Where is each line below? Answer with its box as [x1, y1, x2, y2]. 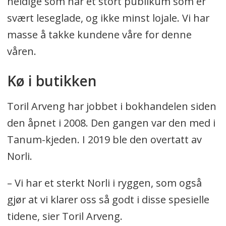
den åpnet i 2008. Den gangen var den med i [7, 116, 215, 130]
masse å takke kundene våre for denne [7, 27, 192, 41]
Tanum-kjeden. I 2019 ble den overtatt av [7, 132, 202, 146]
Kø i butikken [7, 71, 96, 90]
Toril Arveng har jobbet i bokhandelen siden [7, 99, 216, 113]
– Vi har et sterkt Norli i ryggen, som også [7, 176, 202, 190]
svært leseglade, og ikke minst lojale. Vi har [7, 11, 209, 25]
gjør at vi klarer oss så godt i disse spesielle [7, 192, 209, 206]
